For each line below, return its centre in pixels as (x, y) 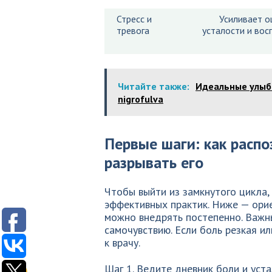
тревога (133, 30)
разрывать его (154, 162)
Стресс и (134, 19)
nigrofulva (141, 99)
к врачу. (122, 243)
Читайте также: (154, 86)
